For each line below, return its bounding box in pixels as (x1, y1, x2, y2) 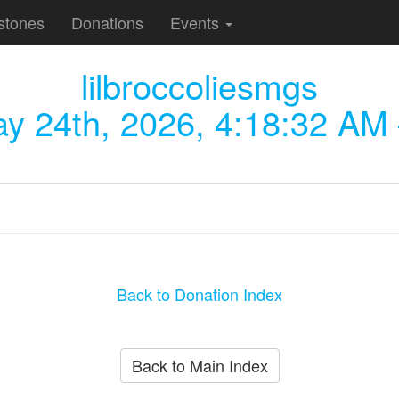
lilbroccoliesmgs (81, 61, 318, 110)
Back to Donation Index (117, 281, 282, 305)
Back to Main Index (131, 353, 268, 377)
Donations (71, 10, 143, 34)
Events (170, 10, 224, 34)
